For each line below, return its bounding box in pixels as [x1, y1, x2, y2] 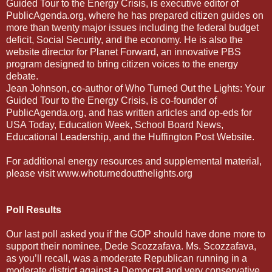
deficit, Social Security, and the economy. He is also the [6, 34, 243, 45]
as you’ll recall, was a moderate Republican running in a [6, 253, 247, 263]
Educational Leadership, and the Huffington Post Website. [6, 131, 254, 142]
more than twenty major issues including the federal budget [6, 22, 259, 33]
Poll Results [6, 204, 61, 215]
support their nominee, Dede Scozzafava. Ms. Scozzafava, [6, 240, 256, 251]
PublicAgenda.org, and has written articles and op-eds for [6, 107, 252, 118]
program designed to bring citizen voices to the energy [6, 58, 238, 69]
